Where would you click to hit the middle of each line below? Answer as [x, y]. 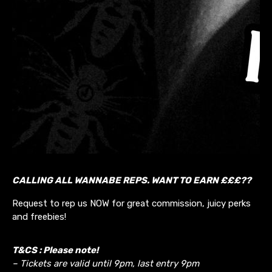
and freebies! [39, 216]
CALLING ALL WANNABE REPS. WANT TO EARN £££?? [132, 180]
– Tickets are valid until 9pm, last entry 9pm [106, 263]
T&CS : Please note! [55, 250]
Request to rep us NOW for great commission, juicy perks [131, 203]
